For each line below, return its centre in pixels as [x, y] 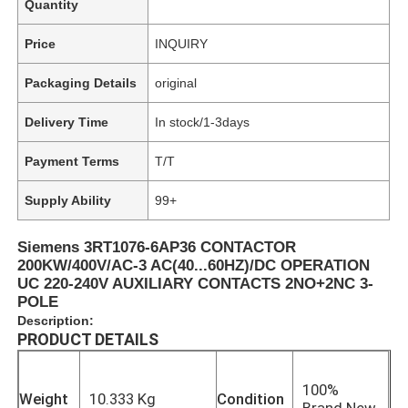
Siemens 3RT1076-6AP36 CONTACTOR [157, 247]
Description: [56, 320]
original [176, 82]
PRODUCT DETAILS [88, 339]
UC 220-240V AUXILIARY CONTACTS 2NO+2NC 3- [196, 283]
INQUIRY [182, 43]
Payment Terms [72, 161]
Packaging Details [81, 82]
